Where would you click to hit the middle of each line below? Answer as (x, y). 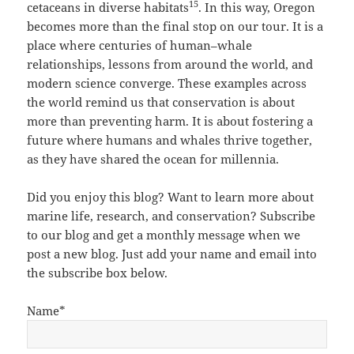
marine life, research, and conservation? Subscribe (171, 216)
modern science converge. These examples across (167, 83)
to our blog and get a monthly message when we (164, 235)
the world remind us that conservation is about (161, 102)
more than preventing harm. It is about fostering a (170, 121)
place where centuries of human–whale (140, 45)
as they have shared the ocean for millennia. (153, 159)
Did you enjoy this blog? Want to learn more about (171, 197)
